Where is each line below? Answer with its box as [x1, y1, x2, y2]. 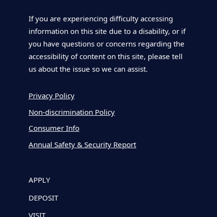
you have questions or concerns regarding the [28, 38, 185, 48]
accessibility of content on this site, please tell [28, 51, 183, 61]
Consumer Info [28, 123, 79, 133]
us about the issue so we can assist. [28, 63, 148, 74]
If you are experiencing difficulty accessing [28, 13, 173, 23]
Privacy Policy [28, 91, 75, 101]
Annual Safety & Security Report [28, 139, 136, 149]
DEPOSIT [28, 192, 58, 202]
